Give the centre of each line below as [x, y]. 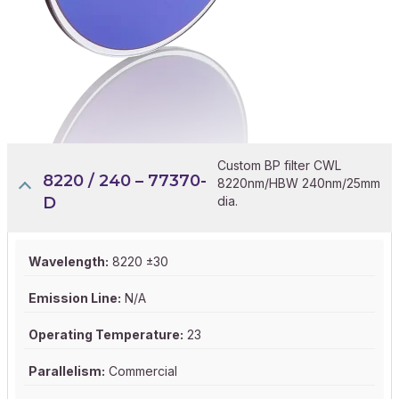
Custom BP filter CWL [279, 166]
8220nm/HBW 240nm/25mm [299, 183]
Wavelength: [69, 262]
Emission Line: [75, 298]
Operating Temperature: [106, 335]
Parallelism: [67, 371]
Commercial [141, 371]
